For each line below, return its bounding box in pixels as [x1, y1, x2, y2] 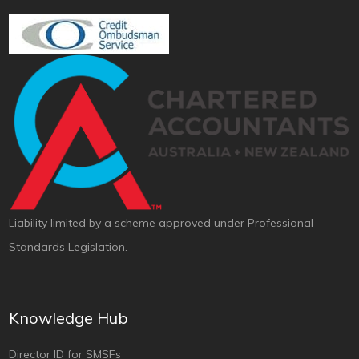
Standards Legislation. [9, 240, 128, 254]
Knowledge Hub [9, 308, 129, 328]
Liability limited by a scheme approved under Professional [9, 216, 314, 230]
